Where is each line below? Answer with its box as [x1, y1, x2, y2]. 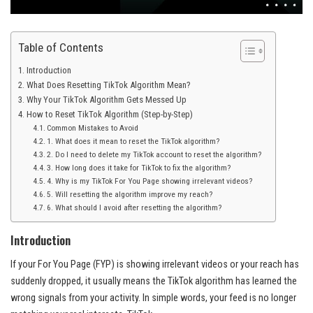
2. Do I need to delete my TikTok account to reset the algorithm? [46, 150, 261, 160]
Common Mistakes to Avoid [46, 123, 138, 133]
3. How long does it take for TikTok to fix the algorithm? [46, 163, 231, 173]
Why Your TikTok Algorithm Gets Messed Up [26, 94, 187, 105]
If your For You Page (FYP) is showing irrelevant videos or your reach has [10, 258, 299, 270]
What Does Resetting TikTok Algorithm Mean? [26, 80, 191, 91]
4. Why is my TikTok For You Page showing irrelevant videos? [46, 176, 252, 187]
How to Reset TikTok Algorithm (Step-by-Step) [26, 109, 193, 120]
